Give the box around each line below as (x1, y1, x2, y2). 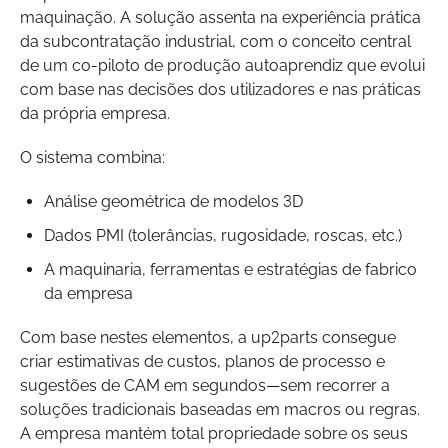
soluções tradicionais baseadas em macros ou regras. (20, 399, 420, 419)
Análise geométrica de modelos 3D (44, 191, 303, 211)
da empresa (44, 283, 133, 303)
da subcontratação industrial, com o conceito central (20, 31, 411, 51)
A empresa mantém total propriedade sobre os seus (20, 423, 408, 443)
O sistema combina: (20, 147, 165, 167)
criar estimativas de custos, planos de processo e (20, 351, 385, 371)
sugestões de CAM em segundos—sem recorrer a (20, 375, 390, 395)
